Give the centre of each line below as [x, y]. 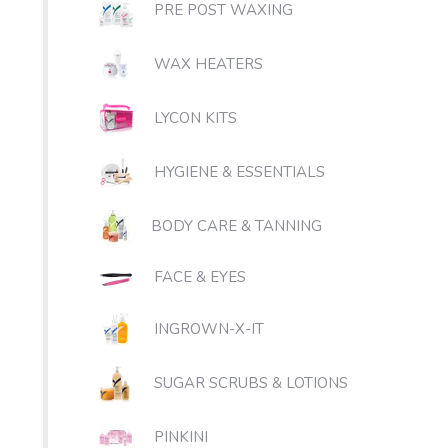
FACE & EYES [200, 277]
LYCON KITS [195, 117]
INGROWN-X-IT [209, 328]
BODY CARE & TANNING [236, 225]
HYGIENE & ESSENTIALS [239, 171]
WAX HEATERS [208, 63]
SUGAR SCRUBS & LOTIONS [251, 382]
